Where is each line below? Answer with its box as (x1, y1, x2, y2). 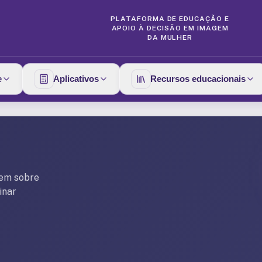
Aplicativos (53, 74, 99, 84)
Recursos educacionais (150, 74, 246, 84)
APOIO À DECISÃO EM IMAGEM (111, 24, 229, 32)
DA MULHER (147, 33, 193, 42)
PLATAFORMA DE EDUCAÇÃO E (110, 15, 230, 23)
